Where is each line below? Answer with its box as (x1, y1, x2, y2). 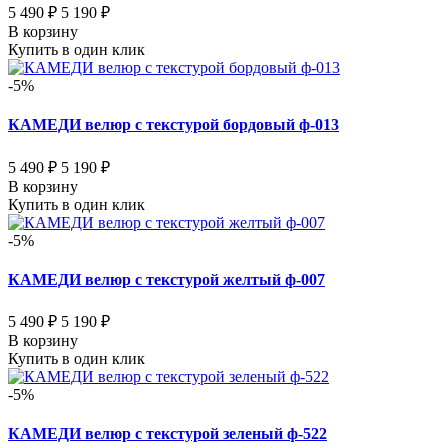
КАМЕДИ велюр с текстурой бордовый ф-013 (8, 116, 339, 134)
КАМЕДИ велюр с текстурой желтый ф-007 (8, 270, 325, 288)
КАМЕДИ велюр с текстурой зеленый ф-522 (8, 425, 327, 443)
